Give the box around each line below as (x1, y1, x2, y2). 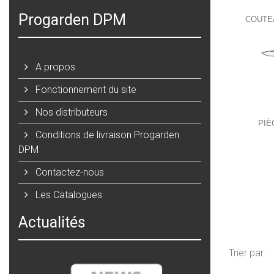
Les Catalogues (33, 188, 102, 201)
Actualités (18, 213, 86, 231)
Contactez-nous (33, 166, 104, 178)
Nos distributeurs (33, 106, 108, 118)
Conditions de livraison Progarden (33, 128, 179, 141)
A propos (33, 61, 75, 73)
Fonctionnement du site (33, 83, 136, 95)
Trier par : (228, 246, 268, 259)
